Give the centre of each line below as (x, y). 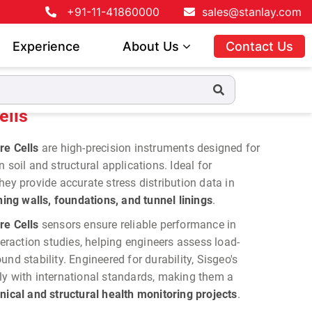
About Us (152, 46)
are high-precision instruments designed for (151, 148)
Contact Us (259, 46)
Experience (46, 46)
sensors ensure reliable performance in (138, 225)
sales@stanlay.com (252, 12)
